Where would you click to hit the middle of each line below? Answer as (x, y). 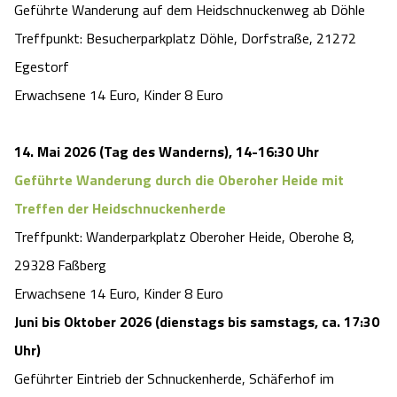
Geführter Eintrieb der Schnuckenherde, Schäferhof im (174, 379)
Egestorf (42, 67)
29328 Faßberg (60, 265)
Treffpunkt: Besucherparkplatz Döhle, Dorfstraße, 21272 (185, 39)
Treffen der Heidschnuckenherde (120, 209)
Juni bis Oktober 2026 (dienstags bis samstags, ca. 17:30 (197, 322)
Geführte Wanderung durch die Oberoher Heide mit (179, 180)
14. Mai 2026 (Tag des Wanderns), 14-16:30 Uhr (167, 152)
